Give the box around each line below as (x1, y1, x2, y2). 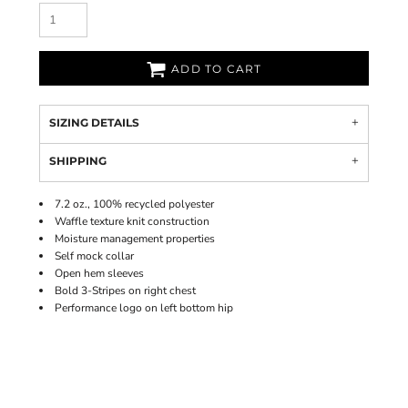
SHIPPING (49, 154, 107, 168)
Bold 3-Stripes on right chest (55, 283, 196, 298)
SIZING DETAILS (49, 116, 139, 129)
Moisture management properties (55, 231, 215, 246)
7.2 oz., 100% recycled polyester (55, 197, 214, 211)
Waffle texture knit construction (55, 214, 209, 229)
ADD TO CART (171, 62, 262, 76)
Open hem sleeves (55, 266, 144, 280)
